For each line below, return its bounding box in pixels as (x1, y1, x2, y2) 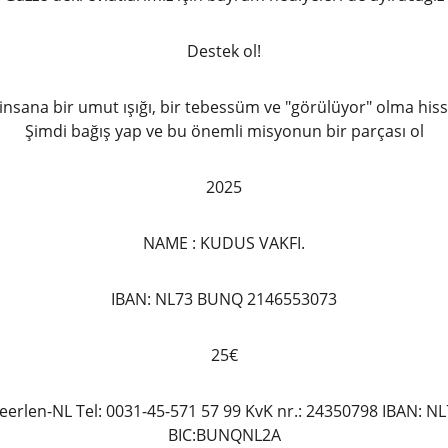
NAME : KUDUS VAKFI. (143, 232, 305, 254)
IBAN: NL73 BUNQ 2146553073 (111, 288, 337, 310)
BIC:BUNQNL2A (167, 424, 281, 446)
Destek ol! (187, 40, 261, 62)
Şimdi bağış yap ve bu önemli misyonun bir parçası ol (24, 120, 424, 142)
